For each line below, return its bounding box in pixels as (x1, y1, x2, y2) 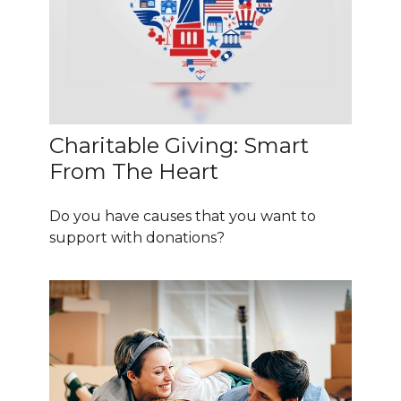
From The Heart (49, 158, 218, 185)
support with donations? (49, 229, 225, 247)
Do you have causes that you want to (49, 208, 316, 226)
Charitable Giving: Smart (49, 132, 309, 159)
